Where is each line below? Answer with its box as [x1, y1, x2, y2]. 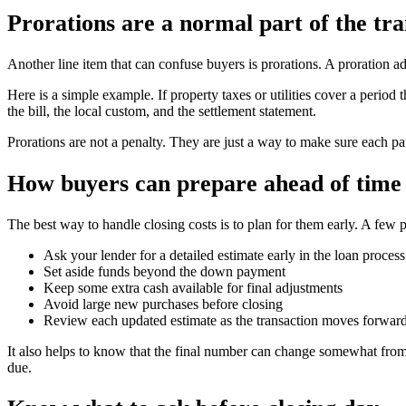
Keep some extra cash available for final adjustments [43, 279, 343, 295]
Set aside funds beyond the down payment [43, 263, 285, 279]
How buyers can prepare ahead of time [7, 169, 401, 197]
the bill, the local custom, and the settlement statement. [7, 103, 316, 120]
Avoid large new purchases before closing [43, 295, 283, 312]
